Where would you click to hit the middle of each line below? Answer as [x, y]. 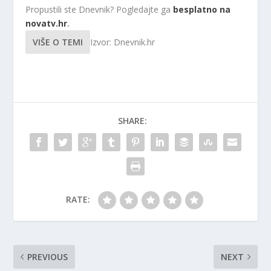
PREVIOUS [48, 257]
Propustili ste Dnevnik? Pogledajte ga [100, 10]
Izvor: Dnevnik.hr [123, 42]
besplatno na [202, 10]
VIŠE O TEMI [58, 42]
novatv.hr [47, 24]
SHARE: [132, 121]
